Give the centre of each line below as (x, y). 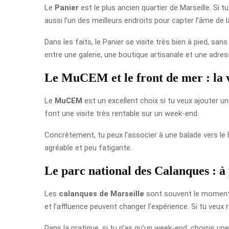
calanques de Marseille (101, 193)
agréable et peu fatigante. (88, 147)
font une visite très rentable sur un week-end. (122, 113)
